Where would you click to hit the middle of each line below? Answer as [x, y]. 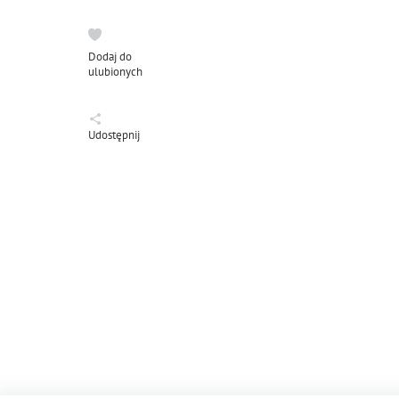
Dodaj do [110, 57]
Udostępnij [114, 135]
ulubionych [115, 72]
